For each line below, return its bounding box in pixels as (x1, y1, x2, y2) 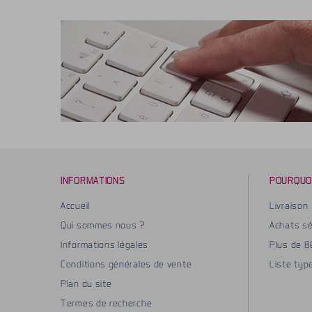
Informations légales (61, 239, 148, 250)
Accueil (61, 200, 90, 211)
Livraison (270, 200, 309, 211)
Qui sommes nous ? (61, 219, 146, 231)
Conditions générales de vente (61, 258, 192, 270)
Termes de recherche (61, 297, 153, 309)
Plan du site (61, 278, 112, 289)
